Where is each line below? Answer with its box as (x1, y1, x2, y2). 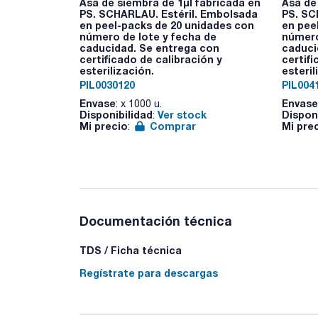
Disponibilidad (79, 109, 153, 121)
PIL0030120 (79, 78, 135, 91)
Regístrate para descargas (79, 266, 218, 279)
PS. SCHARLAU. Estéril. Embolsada (79, 8, 258, 20)
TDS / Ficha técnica (79, 243, 182, 256)
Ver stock (158, 109, 207, 121)
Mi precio (79, 120, 128, 132)
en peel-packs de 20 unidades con (79, 19, 254, 31)
